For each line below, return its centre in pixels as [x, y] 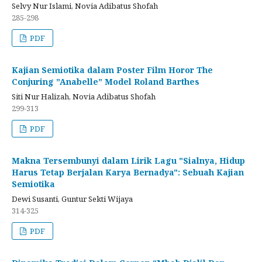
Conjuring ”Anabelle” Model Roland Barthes [106, 81]
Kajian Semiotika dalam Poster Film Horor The [112, 70]
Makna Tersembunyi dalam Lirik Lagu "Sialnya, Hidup [128, 160]
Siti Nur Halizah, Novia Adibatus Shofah [84, 96]
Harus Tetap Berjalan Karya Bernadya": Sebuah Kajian [128, 172]
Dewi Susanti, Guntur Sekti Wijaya [72, 199]
